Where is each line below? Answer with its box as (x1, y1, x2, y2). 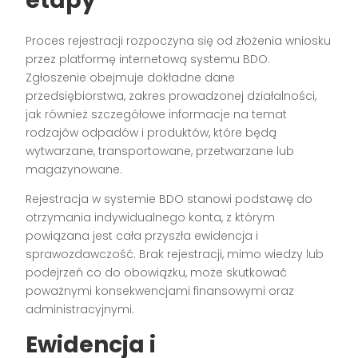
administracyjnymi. (26, 301, 135, 318)
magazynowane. (26, 161, 123, 178)
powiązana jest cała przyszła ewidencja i (26, 228, 259, 245)
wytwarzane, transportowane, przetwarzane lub (26, 143, 295, 160)
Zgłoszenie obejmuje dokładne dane (26, 70, 236, 86)
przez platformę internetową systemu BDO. (26, 51, 271, 68)
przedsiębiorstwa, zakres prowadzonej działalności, (26, 88, 317, 105)
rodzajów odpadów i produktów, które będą (26, 125, 277, 141)
